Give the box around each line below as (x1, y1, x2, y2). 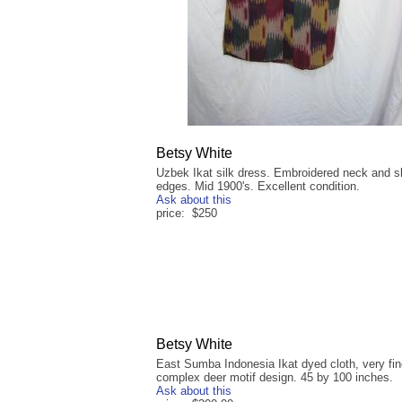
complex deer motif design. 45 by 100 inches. (156, 371, 393, 385)
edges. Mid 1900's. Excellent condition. (156, 179, 360, 194)
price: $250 (156, 206, 217, 221)
